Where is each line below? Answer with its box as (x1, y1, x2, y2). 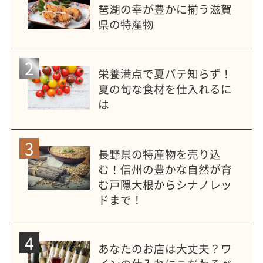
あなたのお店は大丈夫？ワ (98, 240, 232, 256)
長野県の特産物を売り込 (98, 145, 221, 161)
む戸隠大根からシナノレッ (98, 176, 232, 192)
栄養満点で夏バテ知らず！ (98, 65, 232, 82)
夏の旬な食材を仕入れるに (98, 80, 232, 97)
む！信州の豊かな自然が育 (98, 160, 232, 177)
